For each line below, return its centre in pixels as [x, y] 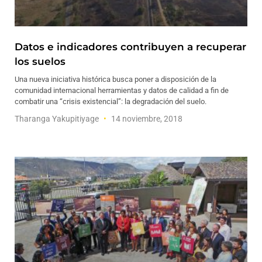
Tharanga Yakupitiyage [58, 119]
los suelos [40, 61]
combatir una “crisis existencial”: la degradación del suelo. [111, 101]
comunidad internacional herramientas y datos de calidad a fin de [122, 90]
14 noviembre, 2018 [146, 119]
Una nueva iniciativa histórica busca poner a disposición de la [116, 79]
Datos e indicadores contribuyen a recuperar [130, 47]
